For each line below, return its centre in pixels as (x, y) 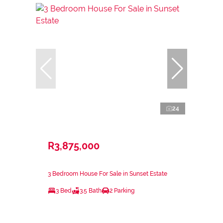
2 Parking (122, 190)
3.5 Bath (91, 190)
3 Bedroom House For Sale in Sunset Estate (108, 173)
